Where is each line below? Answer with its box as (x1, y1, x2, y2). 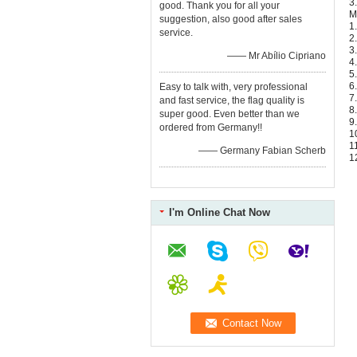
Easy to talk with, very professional (159, 81, 308, 92)
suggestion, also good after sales (159, 14, 302, 25)
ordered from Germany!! (159, 122, 262, 133)
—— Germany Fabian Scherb (198, 145, 326, 156)
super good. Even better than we (159, 108, 300, 120)
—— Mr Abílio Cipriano (227, 50, 326, 61)
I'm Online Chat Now (169, 206, 270, 218)
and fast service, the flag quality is (159, 95, 304, 106)
